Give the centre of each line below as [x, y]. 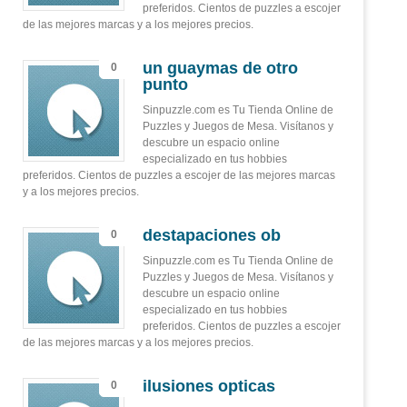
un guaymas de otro [220, 68]
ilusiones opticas [209, 386]
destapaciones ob [212, 235]
